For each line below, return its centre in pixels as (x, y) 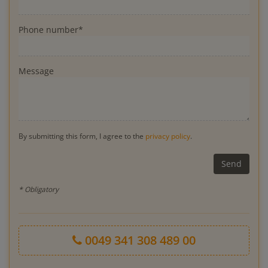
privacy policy (168, 136)
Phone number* (51, 30)
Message (36, 71)
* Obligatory (39, 189)
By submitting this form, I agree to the (82, 136)
